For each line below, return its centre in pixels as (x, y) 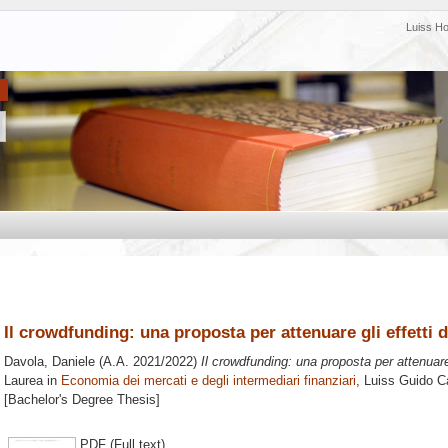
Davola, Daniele (49, 362)
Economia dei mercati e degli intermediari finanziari (208, 381)
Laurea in (32, 381)
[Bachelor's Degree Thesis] (82, 400)
